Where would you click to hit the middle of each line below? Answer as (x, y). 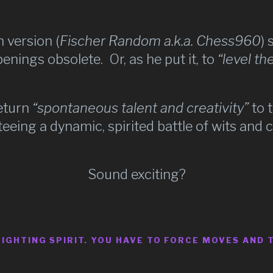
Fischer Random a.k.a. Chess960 (160, 41)
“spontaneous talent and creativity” (140, 108)
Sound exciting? (136, 174)
